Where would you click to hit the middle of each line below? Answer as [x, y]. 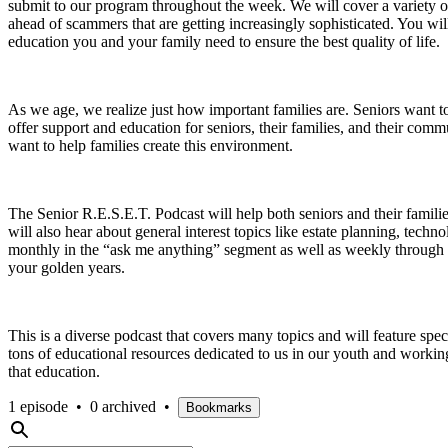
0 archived [123, 406]
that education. [56, 371]
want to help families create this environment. [150, 145]
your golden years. [66, 267]
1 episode [38, 406]
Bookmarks [219, 407]
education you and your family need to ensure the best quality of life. [224, 41]
